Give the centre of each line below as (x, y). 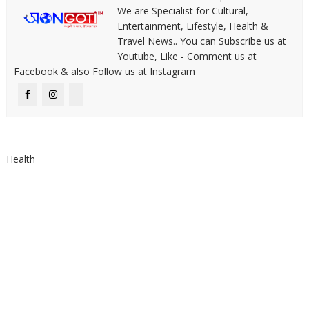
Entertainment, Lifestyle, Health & (192, 26)
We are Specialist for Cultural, (182, 11)
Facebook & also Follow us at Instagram (104, 71)
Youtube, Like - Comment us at (187, 56)
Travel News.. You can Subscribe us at (201, 41)
